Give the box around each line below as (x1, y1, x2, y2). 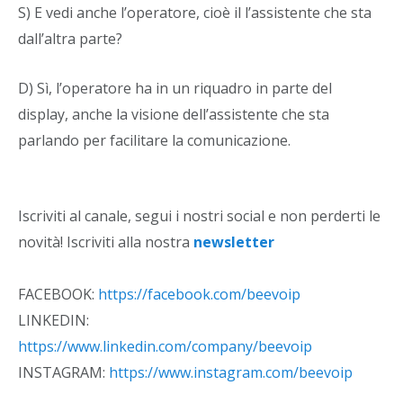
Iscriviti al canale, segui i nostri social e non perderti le (18, 205, 381, 226)
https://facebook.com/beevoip (98, 283, 300, 304)
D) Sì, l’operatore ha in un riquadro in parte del (18, 77, 332, 98)
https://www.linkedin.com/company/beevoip (18, 336, 312, 356)
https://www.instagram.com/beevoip (109, 362, 353, 382)
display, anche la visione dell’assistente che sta (18, 103, 329, 124)
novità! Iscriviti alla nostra (18, 231, 193, 252)
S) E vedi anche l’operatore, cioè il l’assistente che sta (18, 2, 372, 22)
